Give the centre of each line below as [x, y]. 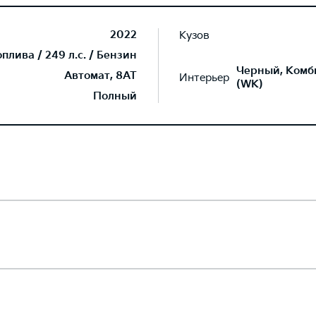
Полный [115, 96]
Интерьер [204, 78]
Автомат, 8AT [101, 76]
